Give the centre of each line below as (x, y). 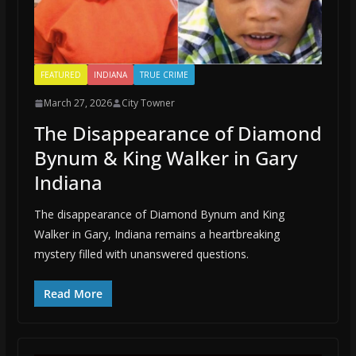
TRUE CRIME (164, 75)
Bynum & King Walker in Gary (165, 158)
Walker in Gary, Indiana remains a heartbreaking (157, 234)
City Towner (148, 103)
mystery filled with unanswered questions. (141, 254)
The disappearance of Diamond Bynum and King (159, 215)
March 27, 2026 (77, 103)
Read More (73, 294)
